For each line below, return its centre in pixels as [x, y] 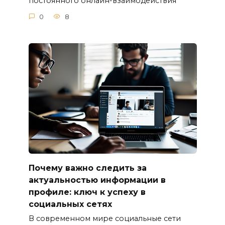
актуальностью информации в [97, 180]
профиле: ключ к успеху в [87, 192]
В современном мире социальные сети [104, 218]
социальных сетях [70, 204]
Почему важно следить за [87, 168]
